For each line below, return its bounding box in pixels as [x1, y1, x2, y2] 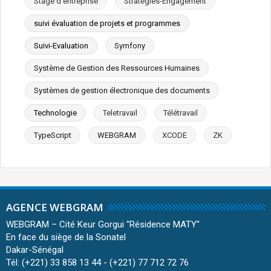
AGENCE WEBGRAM [6, 200, 103, 214]
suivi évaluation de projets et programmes [34, 18, 180, 28]
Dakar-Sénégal [6, 244, 64, 255]
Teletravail [103, 108, 137, 117]
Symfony [114, 41, 145, 50]
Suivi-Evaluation [34, 41, 88, 50]
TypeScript [34, 130, 71, 140]
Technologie [34, 108, 77, 117]
